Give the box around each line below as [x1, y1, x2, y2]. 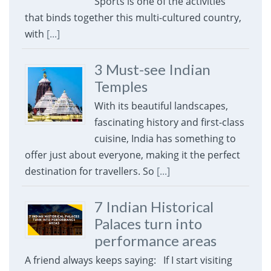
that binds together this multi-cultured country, [24, 11, 241, 25]
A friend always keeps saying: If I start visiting [24, 253, 232, 267]
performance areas [94, 232, 217, 250]
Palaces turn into [94, 215, 202, 233]
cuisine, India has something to [94, 132, 236, 146]
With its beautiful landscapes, [94, 99, 228, 113]
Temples [94, 77, 148, 96]
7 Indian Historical [94, 198, 214, 216]
